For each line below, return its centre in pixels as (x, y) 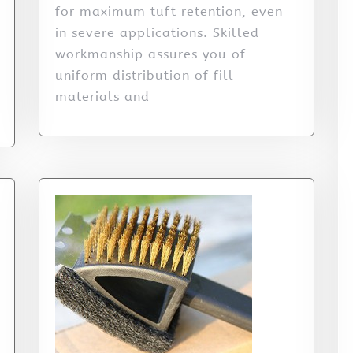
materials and (102, 97)
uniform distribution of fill (145, 76)
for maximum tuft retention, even (169, 12)
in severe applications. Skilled (157, 33)
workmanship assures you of (150, 54)
